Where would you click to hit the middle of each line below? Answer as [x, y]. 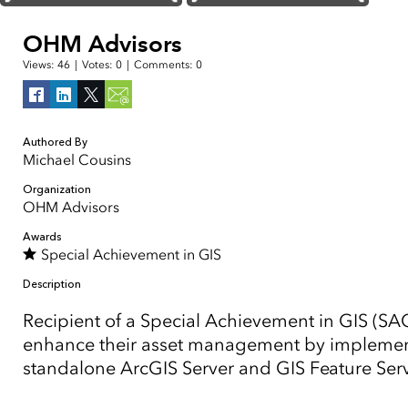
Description [52, 284]
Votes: [99, 65]
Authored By [55, 142]
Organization [57, 189]
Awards [42, 237]
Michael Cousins [77, 160]
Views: [40, 65]
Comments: [165, 65]
